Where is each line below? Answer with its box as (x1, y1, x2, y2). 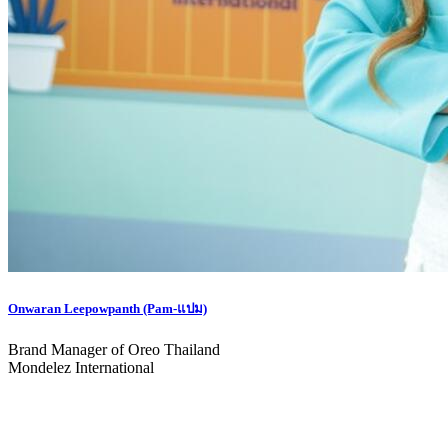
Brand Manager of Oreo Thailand (8, 341, 220, 359)
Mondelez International (8, 359, 154, 377)
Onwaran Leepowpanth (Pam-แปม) (8, 301, 207, 317)
